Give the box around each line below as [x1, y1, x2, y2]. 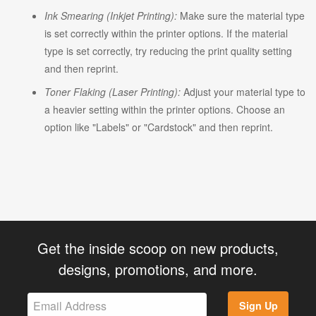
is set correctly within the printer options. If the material [44, 25, 288, 40]
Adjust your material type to [181, 84, 305, 99]
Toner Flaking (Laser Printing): [44, 84, 181, 99]
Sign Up [238, 298, 278, 313]
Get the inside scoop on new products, [37, 237, 279, 258]
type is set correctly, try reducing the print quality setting [44, 43, 292, 58]
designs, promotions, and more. [59, 258, 257, 279]
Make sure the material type [177, 8, 305, 23]
